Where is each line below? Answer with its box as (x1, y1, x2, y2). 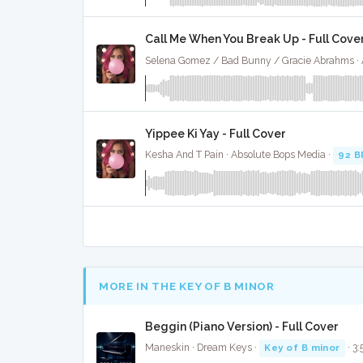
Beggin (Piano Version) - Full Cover (145, 320, 339, 334)
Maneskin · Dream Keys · (145, 342, 259, 354)
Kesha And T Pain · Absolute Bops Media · (145, 149, 333, 161)
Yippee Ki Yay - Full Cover (145, 126, 286, 140)
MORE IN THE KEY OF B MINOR (99, 279, 275, 293)
